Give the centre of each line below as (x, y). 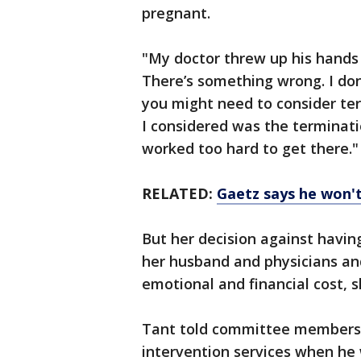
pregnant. (176, 13)
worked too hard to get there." (250, 148)
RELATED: (179, 193)
